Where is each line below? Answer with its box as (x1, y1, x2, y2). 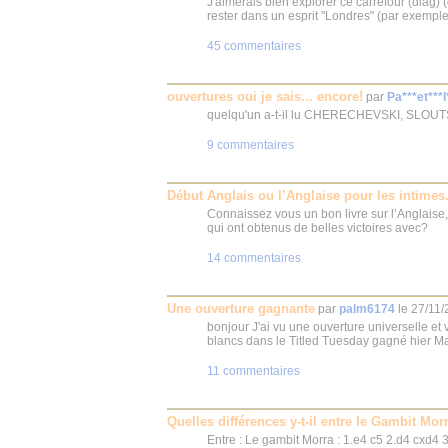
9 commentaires (207, 138, 294, 152)
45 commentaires (207, 39, 301, 53)
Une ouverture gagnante (167, 301, 315, 316)
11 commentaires (207, 364, 300, 378)
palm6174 (339, 302, 395, 316)
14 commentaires (207, 251, 301, 265)
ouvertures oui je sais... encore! (167, 89, 363, 104)
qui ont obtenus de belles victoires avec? (207, 221, 428, 235)
